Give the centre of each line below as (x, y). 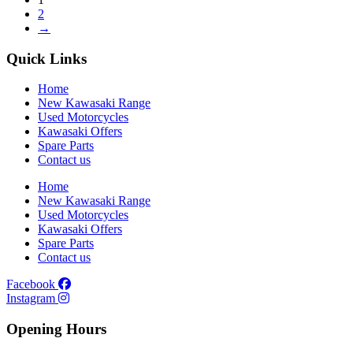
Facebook (31, 284)
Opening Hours (56, 329)
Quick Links (46, 58)
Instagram (31, 299)
